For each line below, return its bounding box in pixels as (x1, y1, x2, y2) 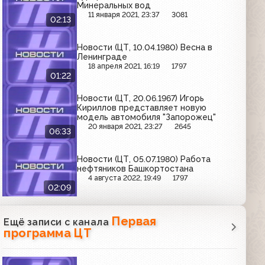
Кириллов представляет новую (77, 103, 207, 113)
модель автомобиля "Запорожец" (77, 112, 216, 122)
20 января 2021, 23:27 (88, 122, 163, 131)
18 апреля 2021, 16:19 (88, 61, 160, 70)
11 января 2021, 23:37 (88, 10, 160, 20)
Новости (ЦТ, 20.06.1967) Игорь (77, 93, 205, 104)
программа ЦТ (4, 225, 92, 240)
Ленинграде (77, 51, 128, 62)
